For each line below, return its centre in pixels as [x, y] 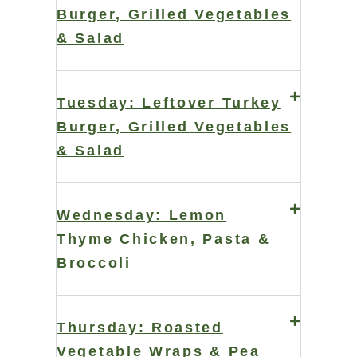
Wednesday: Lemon [142, 216]
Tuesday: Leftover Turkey [169, 103]
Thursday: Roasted [140, 328]
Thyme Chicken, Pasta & [164, 239]
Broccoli [94, 263]
